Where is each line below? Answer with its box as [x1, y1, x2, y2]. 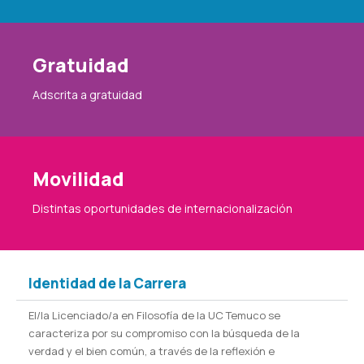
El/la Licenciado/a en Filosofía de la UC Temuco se [28, 308, 280, 323]
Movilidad [32, 166, 124, 192]
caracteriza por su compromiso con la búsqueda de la [28, 326, 300, 340]
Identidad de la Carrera [28, 274, 186, 292]
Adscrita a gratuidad [32, 87, 142, 102]
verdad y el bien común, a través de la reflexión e [28, 344, 275, 358]
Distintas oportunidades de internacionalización [32, 201, 292, 216]
